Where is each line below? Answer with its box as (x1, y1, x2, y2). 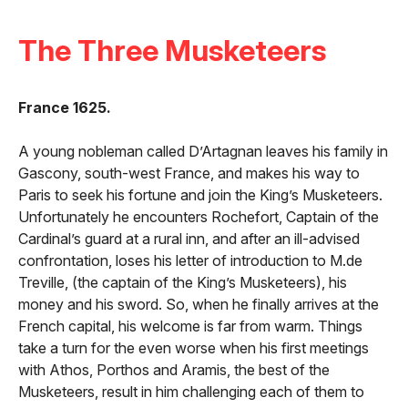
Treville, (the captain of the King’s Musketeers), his (18, 273, 347, 292)
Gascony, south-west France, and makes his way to (18, 164, 360, 183)
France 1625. (18, 98, 111, 117)
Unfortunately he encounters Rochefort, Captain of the (18, 208, 379, 227)
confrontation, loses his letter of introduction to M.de (18, 251, 362, 270)
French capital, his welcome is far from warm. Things (18, 317, 362, 336)
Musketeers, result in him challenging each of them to (18, 382, 364, 402)
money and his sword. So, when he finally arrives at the (18, 295, 379, 314)
